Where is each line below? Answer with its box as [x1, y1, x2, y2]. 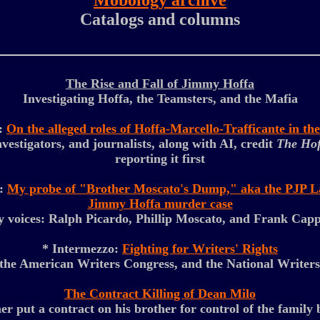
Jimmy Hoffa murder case [87, 196, 233, 211]
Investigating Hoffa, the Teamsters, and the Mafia [22, 91, 298, 106]
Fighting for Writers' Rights [122, 241, 278, 256]
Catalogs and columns [80, 10, 240, 29]
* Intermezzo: [42, 241, 122, 256]
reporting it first [115, 151, 205, 166]
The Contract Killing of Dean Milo [64, 286, 256, 301]
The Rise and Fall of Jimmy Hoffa [66, 76, 254, 91]
